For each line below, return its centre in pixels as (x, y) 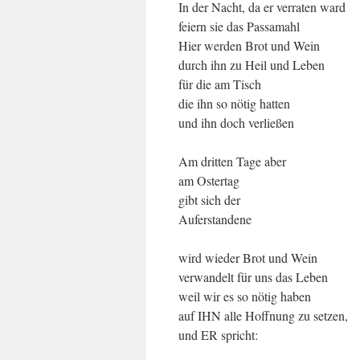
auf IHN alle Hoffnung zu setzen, (263, 315)
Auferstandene (215, 219)
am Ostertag (209, 180)
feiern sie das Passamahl (239, 26)
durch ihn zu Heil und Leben (252, 65)
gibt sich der (209, 200)
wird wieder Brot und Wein (248, 258)
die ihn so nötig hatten (234, 103)
